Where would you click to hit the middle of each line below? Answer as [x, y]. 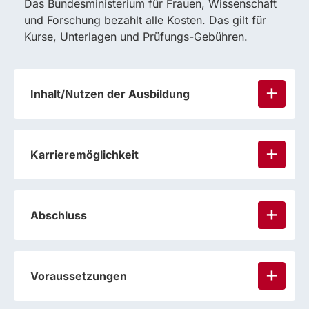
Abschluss [59, 216]
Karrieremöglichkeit [84, 155]
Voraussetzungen [79, 276]
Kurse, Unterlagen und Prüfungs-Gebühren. [136, 37]
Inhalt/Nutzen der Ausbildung [110, 94]
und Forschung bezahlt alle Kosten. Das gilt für [145, 20]
